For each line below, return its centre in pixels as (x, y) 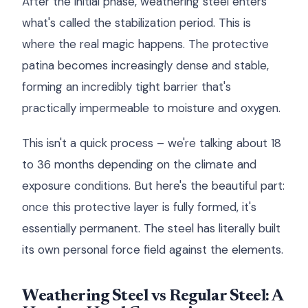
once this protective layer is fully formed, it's (139, 207)
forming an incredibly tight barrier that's (126, 87)
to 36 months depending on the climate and (139, 164)
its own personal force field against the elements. (153, 250)
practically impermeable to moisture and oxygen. (151, 108)
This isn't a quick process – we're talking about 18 (152, 143)
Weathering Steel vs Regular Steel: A (153, 296)
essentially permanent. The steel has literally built (151, 228)
